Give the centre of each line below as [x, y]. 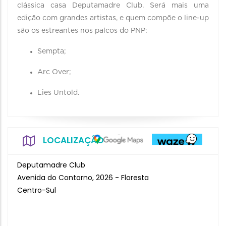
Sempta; [52, 51]
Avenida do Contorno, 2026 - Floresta [83, 178]
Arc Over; [54, 72]
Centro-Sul [37, 190]
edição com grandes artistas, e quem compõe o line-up [113, 18]
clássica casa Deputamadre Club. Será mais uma [113, 6]
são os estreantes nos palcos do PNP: [82, 31]
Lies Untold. [58, 93]
